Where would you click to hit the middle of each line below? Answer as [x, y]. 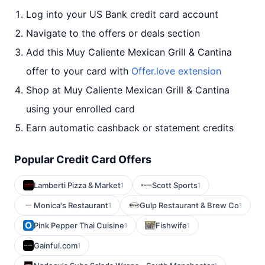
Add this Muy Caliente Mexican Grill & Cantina [129, 52]
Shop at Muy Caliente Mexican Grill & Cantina [128, 90]
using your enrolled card [80, 109]
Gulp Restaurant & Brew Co [189, 205]
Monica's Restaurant [71, 205]
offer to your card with [79, 71]
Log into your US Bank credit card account [122, 14]
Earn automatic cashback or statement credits [130, 128]
